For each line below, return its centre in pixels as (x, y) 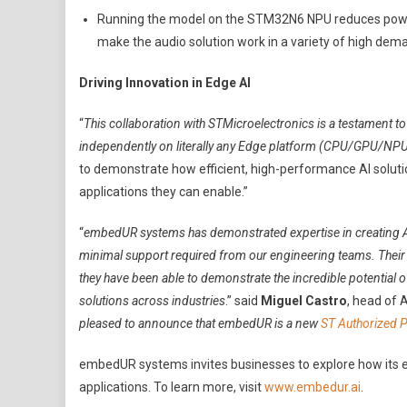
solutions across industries (152, 301)
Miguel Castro (304, 301)
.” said (243, 301)
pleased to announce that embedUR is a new (200, 323)
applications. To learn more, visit (172, 387)
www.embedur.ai (313, 387)
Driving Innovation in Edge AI (165, 83)
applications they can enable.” (164, 192)
